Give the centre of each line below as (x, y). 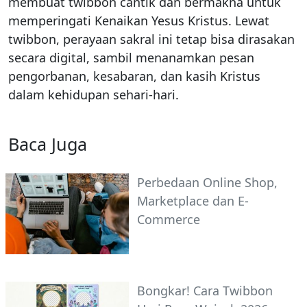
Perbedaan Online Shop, (207, 183)
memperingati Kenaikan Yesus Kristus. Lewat (139, 21)
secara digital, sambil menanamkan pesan (131, 58)
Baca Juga (48, 144)
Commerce (169, 220)
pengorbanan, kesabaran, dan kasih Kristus (134, 76)
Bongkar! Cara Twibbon (205, 291)
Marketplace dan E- (193, 201)
